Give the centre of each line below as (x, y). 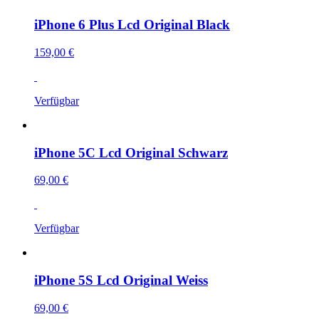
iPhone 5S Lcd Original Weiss (121, 281)
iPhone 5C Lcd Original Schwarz (131, 152)
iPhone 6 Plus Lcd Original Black (132, 25)
